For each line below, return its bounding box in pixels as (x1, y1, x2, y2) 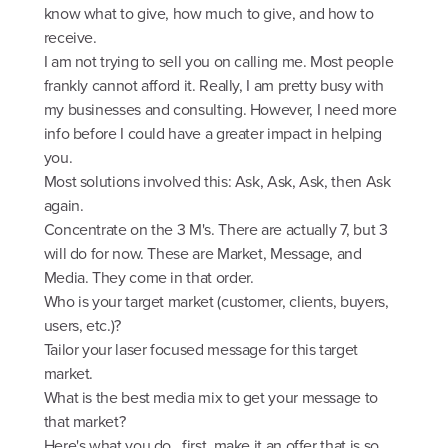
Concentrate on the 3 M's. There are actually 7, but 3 (43, 218, 388, 242)
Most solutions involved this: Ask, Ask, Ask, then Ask (43, 170, 391, 194)
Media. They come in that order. (43, 266, 254, 290)
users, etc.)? (43, 314, 121, 338)
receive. (43, 26, 97, 50)
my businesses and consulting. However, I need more (43, 98, 397, 122)
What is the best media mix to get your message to (43, 386, 378, 410)
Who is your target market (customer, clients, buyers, (43, 290, 389, 314)
